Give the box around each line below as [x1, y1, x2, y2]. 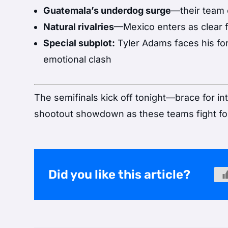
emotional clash [43, 53, 112, 65]
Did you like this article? [48, 167, 191, 182]
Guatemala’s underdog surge [43, 5, 172, 16]
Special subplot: [43, 37, 116, 48]
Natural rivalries [43, 21, 115, 32]
